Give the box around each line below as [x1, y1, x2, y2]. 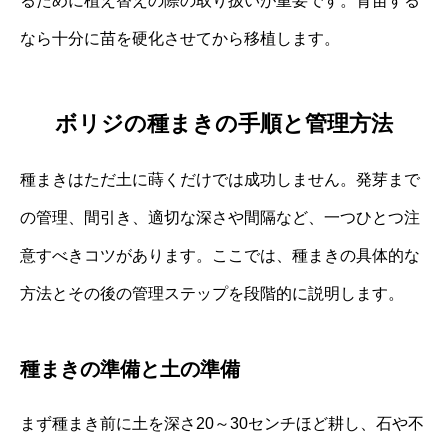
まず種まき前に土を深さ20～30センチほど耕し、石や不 [20, 414, 424, 432]
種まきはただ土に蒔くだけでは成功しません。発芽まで [20, 170, 420, 188]
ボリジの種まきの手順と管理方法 [55, 110, 393, 136]
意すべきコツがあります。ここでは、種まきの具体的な [20, 246, 420, 264]
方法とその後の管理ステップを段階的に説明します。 [20, 284, 404, 302]
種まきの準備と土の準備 [20, 357, 240, 380]
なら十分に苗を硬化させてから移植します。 [20, 30, 340, 48]
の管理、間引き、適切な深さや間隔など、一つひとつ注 [20, 208, 420, 226]
